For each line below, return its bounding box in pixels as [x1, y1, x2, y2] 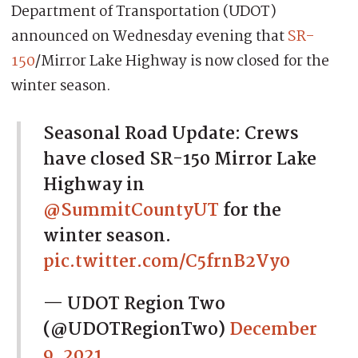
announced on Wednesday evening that [11, 24, 288, 49]
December [229, 315, 317, 344]
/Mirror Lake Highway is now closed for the [35, 49, 329, 74]
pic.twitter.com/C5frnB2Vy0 [43, 247, 290, 276]
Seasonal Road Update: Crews [43, 119, 299, 149]
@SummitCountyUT [43, 196, 219, 225]
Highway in [43, 170, 145, 200]
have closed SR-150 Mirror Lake [43, 145, 316, 174]
